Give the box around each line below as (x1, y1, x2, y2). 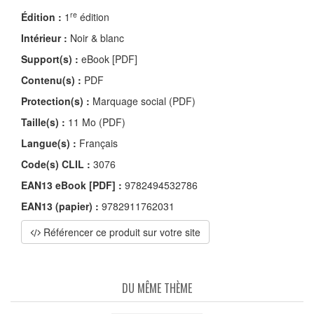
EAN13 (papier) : (21, 198, 99, 213)
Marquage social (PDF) (90, 93, 196, 108)
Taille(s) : (21, 114, 65, 129)
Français (76, 135, 118, 150)
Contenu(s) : (21, 72, 81, 87)
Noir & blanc (67, 30, 124, 45)
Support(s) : (21, 51, 78, 66)
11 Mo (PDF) (65, 114, 125, 129)
